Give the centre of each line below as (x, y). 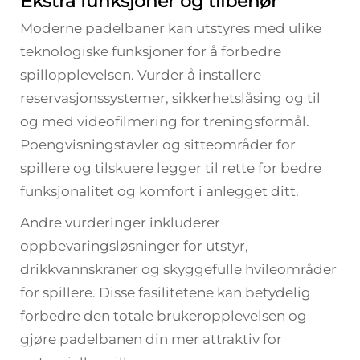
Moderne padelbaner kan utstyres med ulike (171, 28)
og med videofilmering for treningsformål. (165, 121)
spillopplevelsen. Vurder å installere (141, 75)
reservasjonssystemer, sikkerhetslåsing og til (170, 98)
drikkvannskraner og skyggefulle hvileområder (178, 269)
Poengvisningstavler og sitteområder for (158, 145)
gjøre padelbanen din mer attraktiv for (151, 339)
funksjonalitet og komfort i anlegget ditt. (160, 191)
